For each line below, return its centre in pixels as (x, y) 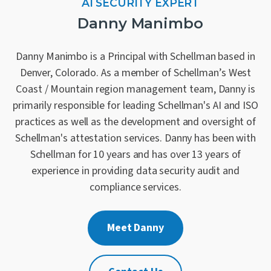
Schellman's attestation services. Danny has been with (135, 138)
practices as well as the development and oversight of (135, 122)
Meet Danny (135, 227)
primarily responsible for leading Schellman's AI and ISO (135, 105)
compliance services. (135, 187)
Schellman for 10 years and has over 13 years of (135, 154)
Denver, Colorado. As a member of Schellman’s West (135, 73)
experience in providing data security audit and (135, 171)
